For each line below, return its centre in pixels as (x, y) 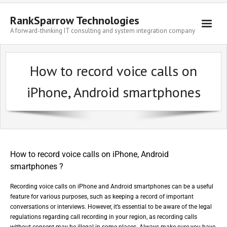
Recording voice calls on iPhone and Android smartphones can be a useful (112, 186)
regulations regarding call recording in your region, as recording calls (104, 217)
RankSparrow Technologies (75, 20)
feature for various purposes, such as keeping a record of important (102, 197)
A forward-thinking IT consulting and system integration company (103, 31)
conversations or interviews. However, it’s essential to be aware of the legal (111, 207)
